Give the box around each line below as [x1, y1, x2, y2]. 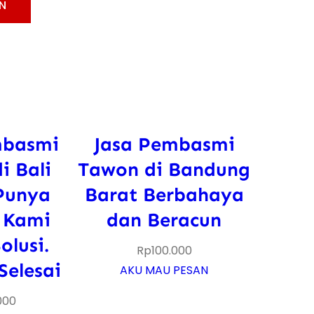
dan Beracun [107, 207, 222, 231]
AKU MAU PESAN [120, 261, 209, 278]
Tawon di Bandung [78, 157, 251, 181]
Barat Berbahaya [84, 182, 244, 206]
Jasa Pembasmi [93, 132, 235, 156]
